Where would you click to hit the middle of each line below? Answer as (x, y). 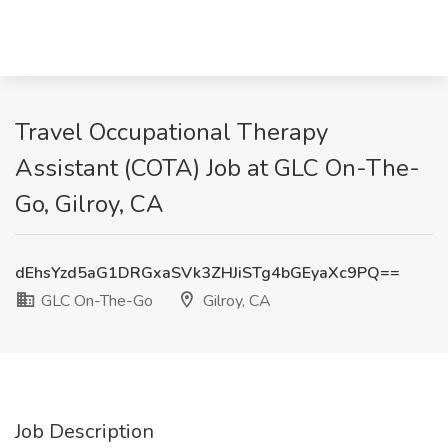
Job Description (84, 431)
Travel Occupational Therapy (171, 132)
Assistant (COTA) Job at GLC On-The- (217, 168)
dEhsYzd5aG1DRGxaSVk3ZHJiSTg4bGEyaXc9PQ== (207, 273)
